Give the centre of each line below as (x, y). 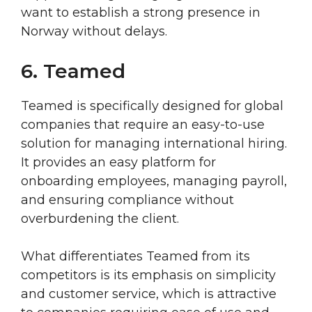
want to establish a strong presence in (141, 13)
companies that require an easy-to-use (143, 125)
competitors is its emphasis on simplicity (148, 275)
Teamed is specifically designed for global (152, 106)
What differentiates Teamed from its (135, 257)
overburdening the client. (100, 219)
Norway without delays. (94, 32)
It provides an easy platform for (118, 163)
